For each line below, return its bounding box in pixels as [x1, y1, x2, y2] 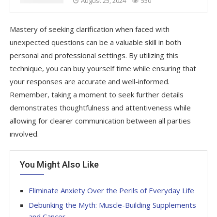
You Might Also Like [20, 159, 99, 170]
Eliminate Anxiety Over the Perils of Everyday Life [29, 185, 194, 195]
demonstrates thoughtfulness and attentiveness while [10, 102, 191, 112]
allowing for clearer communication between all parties [10, 115, 191, 125]
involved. [10, 128, 39, 139]
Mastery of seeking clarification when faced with [10, 24, 170, 34]
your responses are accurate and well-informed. [10, 76, 170, 86]
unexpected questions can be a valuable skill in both [10, 37, 181, 47]
